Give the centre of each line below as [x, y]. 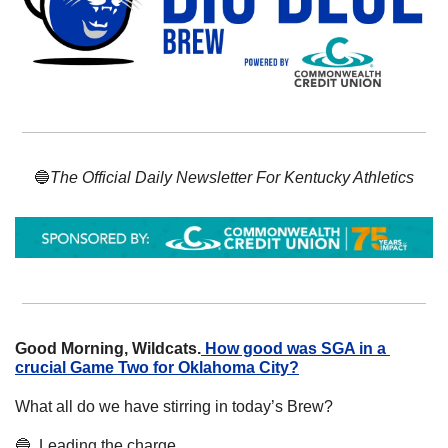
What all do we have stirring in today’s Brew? [176, 407]
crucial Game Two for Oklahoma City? [157, 368]
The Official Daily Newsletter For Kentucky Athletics [232, 177]
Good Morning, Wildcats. [108, 349]
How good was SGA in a [295, 349]
